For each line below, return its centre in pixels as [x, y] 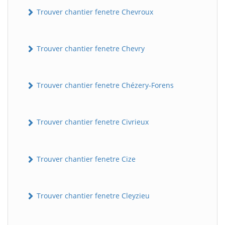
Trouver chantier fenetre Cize [85, 159]
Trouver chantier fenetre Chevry [90, 48]
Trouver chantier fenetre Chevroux [94, 12]
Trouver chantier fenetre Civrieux [92, 122]
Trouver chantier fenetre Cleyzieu [92, 195]
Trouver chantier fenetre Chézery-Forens [104, 85]
